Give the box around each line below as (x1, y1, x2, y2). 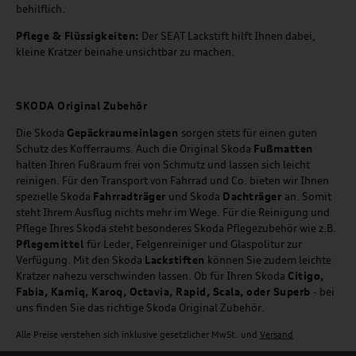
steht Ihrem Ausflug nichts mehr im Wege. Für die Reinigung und (16, 206, 330, 219)
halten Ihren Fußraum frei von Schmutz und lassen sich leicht (16, 158, 310, 172)
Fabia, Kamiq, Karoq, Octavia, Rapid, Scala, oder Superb (16, 285, 313, 299)
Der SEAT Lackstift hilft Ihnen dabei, (138, 29, 315, 43)
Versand (260, 329, 293, 341)
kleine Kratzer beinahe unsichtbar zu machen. (16, 45, 234, 59)
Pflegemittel (16, 238, 87, 251)
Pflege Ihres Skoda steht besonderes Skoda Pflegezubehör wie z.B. (16, 222, 336, 235)
